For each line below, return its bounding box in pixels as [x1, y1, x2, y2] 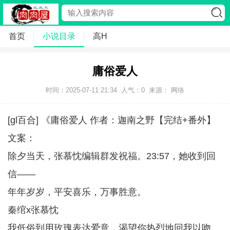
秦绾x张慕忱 [8, 205, 59, 215]
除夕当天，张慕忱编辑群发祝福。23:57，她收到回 [8, 151, 216, 161]
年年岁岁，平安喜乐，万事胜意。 [8, 187, 146, 197]
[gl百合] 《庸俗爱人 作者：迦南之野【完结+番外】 [8, 115, 216, 125]
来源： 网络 [149, 86, 184, 94]
